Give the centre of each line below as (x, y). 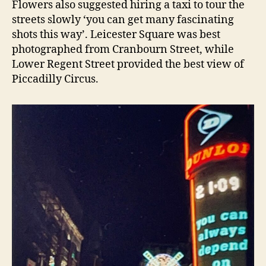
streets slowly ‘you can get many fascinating (123, 20)
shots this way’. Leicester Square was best (116, 35)
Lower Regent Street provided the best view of (128, 64)
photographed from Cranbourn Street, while (123, 50)
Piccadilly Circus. (55, 79)
